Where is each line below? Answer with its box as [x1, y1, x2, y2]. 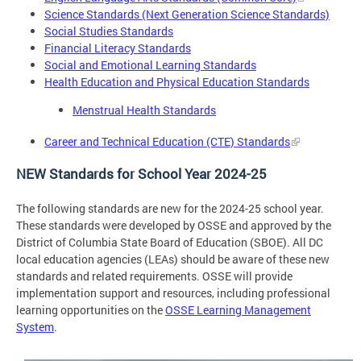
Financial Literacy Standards [44, 40, 191, 56]
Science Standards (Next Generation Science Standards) [44, 6, 330, 23]
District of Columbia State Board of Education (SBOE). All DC [16, 234, 323, 251]
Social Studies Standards [44, 23, 173, 39]
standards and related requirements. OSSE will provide [16, 268, 293, 284]
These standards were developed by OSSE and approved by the [16, 218, 331, 234]
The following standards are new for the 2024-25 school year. [16, 201, 324, 217]
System [16, 319, 54, 335]
